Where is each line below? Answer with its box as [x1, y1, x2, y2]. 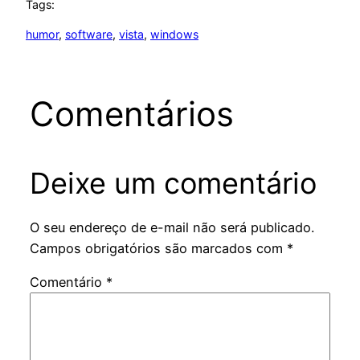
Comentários [29, 93, 234, 135]
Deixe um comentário [29, 166, 317, 202]
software [65, 27, 112, 41]
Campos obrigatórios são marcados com [29, 239, 287, 256]
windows [150, 27, 198, 41]
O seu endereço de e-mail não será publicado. [29, 219, 314, 235]
